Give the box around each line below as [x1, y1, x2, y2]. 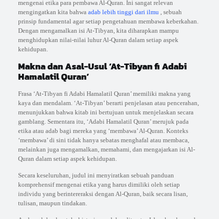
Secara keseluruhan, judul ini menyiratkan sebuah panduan [18, 172, 174, 179]
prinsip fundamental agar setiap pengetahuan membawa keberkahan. [18, 18, 198, 25]
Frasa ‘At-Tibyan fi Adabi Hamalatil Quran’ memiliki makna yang [18, 90, 191, 98]
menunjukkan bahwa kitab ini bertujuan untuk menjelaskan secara [18, 109, 194, 116]
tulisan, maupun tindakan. [18, 199, 87, 207]
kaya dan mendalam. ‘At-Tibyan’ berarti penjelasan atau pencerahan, [18, 99, 199, 107]
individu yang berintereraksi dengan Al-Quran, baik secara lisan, [18, 190, 188, 198]
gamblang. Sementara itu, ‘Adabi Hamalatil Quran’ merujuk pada [18, 118, 189, 126]
